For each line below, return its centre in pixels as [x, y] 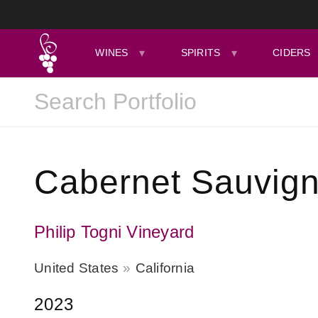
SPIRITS [201, 53]
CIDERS [292, 53]
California [165, 268]
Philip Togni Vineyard [114, 232]
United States [77, 268]
